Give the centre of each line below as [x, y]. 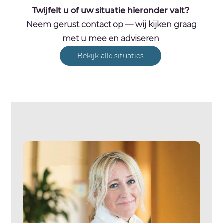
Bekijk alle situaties [111, 56]
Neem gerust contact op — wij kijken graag [111, 24]
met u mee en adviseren [111, 38]
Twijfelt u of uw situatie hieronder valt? [111, 10]
